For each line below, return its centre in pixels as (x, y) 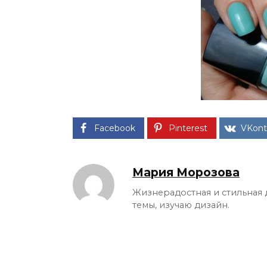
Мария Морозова (186, 172)
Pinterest (188, 128)
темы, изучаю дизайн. (181, 205)
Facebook (115, 128)
